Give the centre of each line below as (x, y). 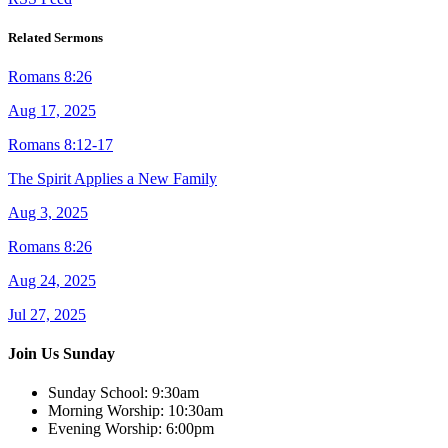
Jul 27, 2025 (47, 314)
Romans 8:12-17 (60, 144)
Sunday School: (98, 393)
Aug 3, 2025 (48, 212)
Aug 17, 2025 (52, 110)
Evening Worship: (105, 429)
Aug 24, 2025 (52, 280)
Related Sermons (55, 37)
